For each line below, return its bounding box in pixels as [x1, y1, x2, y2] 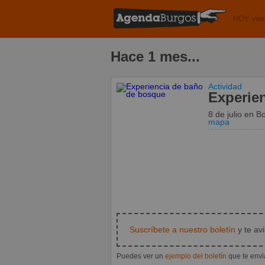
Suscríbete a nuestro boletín [130, 225, 235, 234]
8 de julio [208, 109, 244, 119]
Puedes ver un [117, 251, 165, 260]
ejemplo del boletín [165, 251, 227, 260]
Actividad [208, 82, 242, 91]
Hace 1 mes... [111, 48, 200, 64]
